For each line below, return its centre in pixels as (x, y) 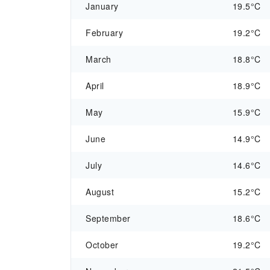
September (108, 218)
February (104, 33)
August (100, 192)
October (102, 245)
